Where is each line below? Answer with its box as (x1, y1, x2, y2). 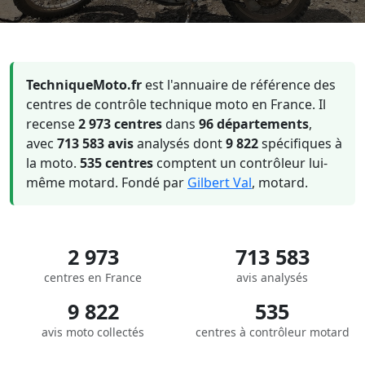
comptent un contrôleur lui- (153, 154, 328, 172)
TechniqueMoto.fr (26, 76, 142, 94)
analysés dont (134, 134, 226, 152)
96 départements (199, 115, 309, 133)
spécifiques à (258, 134, 342, 152)
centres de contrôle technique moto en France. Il (26, 95, 326, 113)
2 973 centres (78, 115, 162, 133)
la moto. (26, 154, 80, 172)
